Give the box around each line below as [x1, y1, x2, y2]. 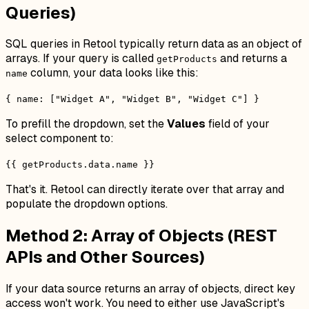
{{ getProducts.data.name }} [6, 159, 154, 170]
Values [167, 117, 206, 132]
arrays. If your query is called [6, 51, 157, 66]
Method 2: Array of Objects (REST [6, 225, 277, 247]
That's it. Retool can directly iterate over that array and [6, 182, 284, 197]
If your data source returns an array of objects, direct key [6, 281, 295, 297]
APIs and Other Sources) [6, 246, 205, 268]
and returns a [217, 51, 287, 66]
